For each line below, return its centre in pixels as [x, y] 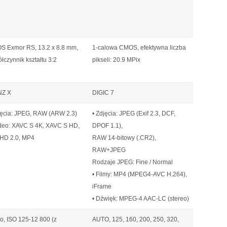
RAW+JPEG [109, 150]
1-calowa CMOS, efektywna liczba [139, 48]
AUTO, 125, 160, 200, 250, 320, [136, 219]
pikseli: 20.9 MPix [116, 60]
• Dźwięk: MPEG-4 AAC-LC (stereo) [141, 199]
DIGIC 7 [103, 93]
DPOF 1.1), [107, 126]
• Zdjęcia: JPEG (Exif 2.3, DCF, [134, 113]
